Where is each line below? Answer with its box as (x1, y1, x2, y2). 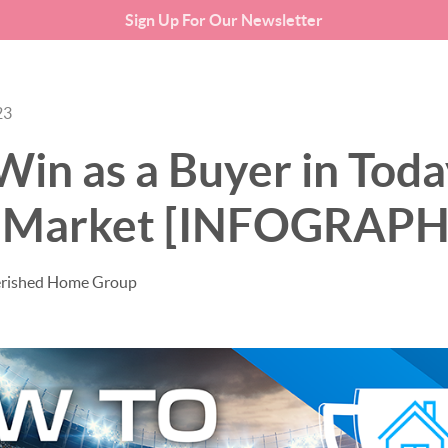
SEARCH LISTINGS (229, 81, 357, 98)
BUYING (376, 81, 435, 98)
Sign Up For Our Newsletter (124, 10, 323, 29)
